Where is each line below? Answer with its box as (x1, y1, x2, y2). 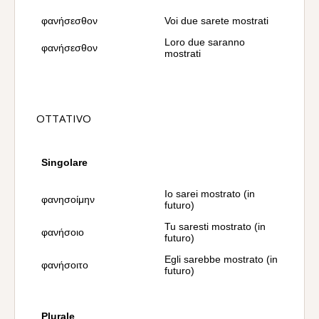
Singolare (41, 157, 88, 168)
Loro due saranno (164, 36, 245, 48)
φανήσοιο (41, 226, 84, 238)
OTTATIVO (36, 111, 91, 125)
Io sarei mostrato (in (164, 188, 255, 199)
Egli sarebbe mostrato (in (164, 253, 278, 265)
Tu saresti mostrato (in (164, 221, 266, 232)
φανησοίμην (41, 194, 95, 205)
